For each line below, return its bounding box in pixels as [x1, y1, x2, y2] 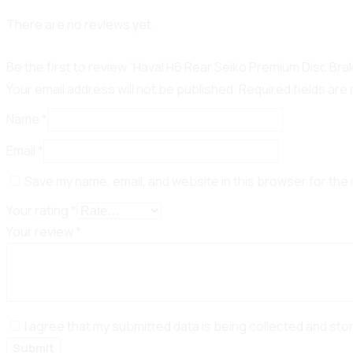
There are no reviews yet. [6, 16, 154, 34]
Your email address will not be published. [6, 80, 236, 98]
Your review [6, 222, 76, 240]
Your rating [6, 201, 71, 219]
